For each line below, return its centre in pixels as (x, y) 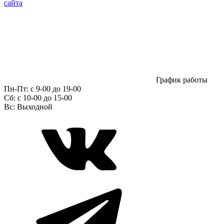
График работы (181, 80)
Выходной (34, 107)
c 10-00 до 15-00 (44, 98)
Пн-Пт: (16, 89)
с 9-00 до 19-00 (55, 89)
